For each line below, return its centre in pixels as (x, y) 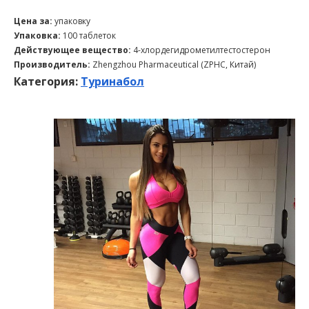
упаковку (72, 21)
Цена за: (34, 21)
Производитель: (53, 65)
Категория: (47, 82)
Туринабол (112, 82)
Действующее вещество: (73, 50)
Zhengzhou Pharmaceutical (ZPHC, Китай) (174, 65)
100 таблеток (89, 36)
